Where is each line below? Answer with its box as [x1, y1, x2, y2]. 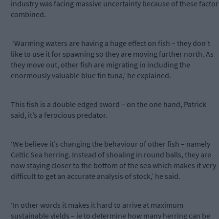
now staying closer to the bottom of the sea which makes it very [11, 160, 216, 171]
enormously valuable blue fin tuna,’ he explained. [11, 70, 171, 81]
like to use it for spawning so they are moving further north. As [11, 49, 214, 59]
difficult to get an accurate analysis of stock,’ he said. [11, 171, 180, 181]
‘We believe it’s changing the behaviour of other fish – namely [11, 139, 210, 149]
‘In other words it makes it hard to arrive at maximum [11, 200, 183, 210]
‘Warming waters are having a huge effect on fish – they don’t [11, 38, 210, 48]
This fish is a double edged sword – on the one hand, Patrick [11, 99, 206, 109]
